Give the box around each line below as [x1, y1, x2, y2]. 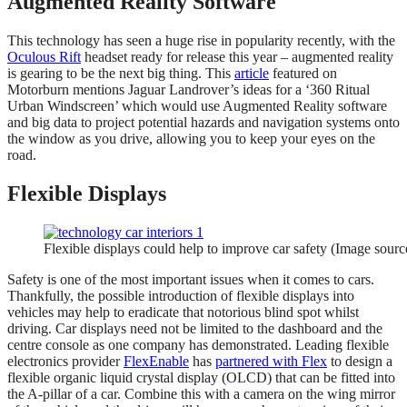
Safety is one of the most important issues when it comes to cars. [7, 271, 374, 287]
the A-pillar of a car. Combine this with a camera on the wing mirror [7, 385, 395, 402]
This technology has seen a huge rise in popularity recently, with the [7, 32, 395, 48]
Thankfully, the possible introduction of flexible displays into [7, 287, 354, 303]
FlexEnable [124, 352, 189, 369]
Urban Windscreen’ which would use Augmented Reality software [7, 97, 387, 114]
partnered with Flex [215, 352, 327, 369]
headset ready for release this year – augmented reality [81, 48, 393, 65]
